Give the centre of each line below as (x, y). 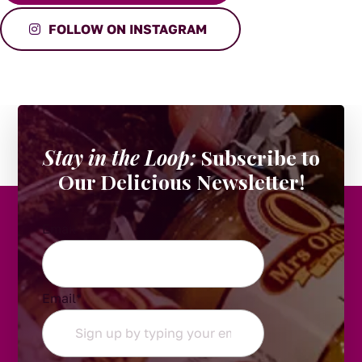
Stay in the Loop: (119, 157)
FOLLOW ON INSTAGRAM (128, 29)
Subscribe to (258, 157)
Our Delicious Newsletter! (181, 181)
